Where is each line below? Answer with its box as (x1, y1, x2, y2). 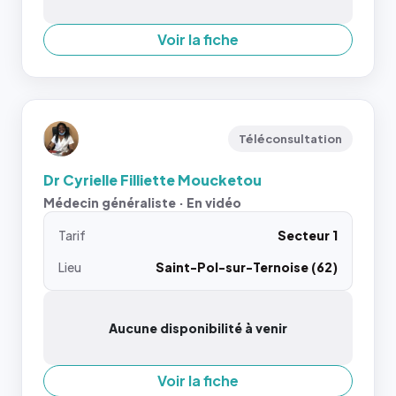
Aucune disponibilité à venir (109, 320, 287, 336)
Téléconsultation (239, 132, 342, 146)
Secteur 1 (278, 227, 338, 243)
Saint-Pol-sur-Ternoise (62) (156, 259, 338, 275)
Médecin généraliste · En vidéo (43, 194, 241, 210)
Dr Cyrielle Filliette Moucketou (43, 171, 262, 189)
